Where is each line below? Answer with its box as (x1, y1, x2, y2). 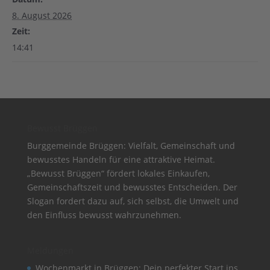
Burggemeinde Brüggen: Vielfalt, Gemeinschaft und (27, 140, 235, 151)
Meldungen (27, 245, 74, 257)
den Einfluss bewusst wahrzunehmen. (27, 209, 181, 221)
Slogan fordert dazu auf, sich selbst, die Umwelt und (27, 195, 239, 207)
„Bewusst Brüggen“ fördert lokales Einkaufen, (27, 168, 210, 179)
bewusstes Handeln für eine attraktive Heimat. (27, 154, 215, 165)
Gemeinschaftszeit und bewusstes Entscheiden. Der (27, 181, 237, 193)
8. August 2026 (12, 10, 72, 21)
